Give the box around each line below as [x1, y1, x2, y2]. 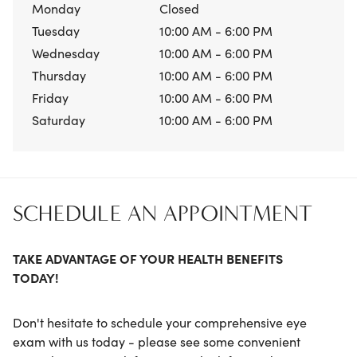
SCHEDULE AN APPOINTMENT [13, 201, 313, 227]
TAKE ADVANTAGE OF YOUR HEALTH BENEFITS [13, 249, 283, 268]
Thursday [32, 66, 86, 84]
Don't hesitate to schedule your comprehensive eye [13, 313, 307, 331]
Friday [32, 88, 69, 107]
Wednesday [32, 44, 100, 62]
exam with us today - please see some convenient [13, 332, 300, 351]
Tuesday [32, 22, 80, 40]
